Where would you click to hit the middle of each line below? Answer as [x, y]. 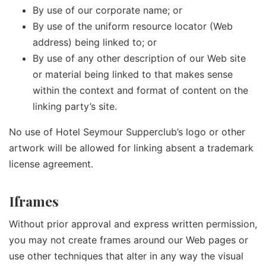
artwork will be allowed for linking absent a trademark [131, 148]
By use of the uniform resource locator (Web [133, 26]
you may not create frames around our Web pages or [129, 240]
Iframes [34, 201]
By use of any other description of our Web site [139, 58]
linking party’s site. [75, 106]
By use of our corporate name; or [107, 10]
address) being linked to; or [95, 42]
